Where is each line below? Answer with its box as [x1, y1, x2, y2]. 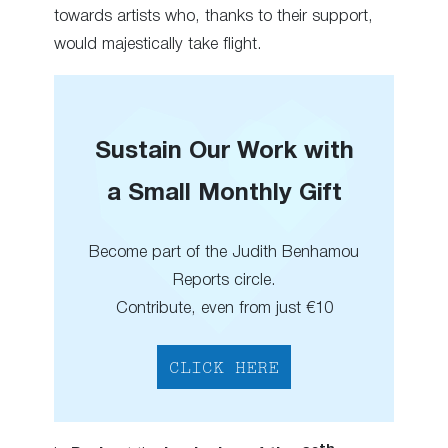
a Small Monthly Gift [106, 183, 342, 206]
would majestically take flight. [54, 37, 262, 53]
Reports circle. [172, 273, 276, 289]
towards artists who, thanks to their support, [54, 9, 373, 25]
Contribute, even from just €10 [115, 301, 333, 317]
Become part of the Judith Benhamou [89, 245, 359, 261]
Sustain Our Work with [94, 141, 354, 164]
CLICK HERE [169, 361, 279, 378]
